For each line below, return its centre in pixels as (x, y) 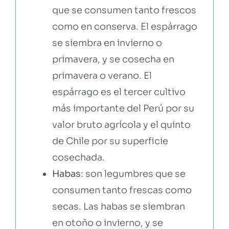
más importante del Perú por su (123, 108)
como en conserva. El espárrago (124, 26)
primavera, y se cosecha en (113, 59)
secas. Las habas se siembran (118, 206)
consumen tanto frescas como (122, 190)
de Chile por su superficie (110, 141)
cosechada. (78, 157)
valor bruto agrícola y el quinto (121, 124)
